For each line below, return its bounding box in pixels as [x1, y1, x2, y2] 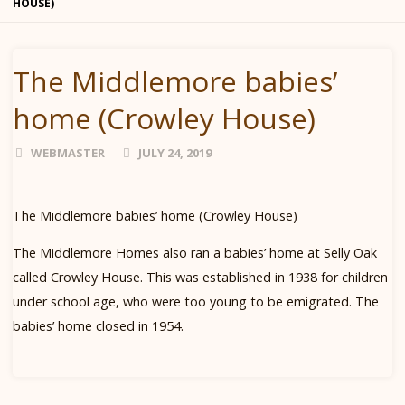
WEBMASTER [31, 144, 106, 161]
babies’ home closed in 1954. [13, 317, 184, 335]
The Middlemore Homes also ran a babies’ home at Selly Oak [13, 244, 378, 262]
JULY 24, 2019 [138, 144, 212, 161]
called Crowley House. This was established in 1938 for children [13, 268, 389, 287]
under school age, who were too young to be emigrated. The [13, 293, 380, 311]
